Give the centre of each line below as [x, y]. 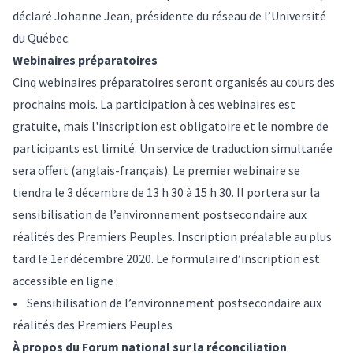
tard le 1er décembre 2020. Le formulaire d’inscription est [166, 258]
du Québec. [41, 37]
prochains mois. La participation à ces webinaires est [154, 104]
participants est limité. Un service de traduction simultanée [173, 148]
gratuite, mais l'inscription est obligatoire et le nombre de [171, 126]
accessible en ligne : [65, 280]
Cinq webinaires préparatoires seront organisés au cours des [174, 82]
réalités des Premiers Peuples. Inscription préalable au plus [172, 236]
